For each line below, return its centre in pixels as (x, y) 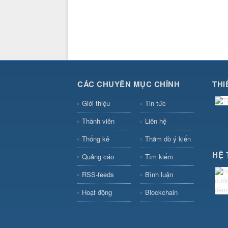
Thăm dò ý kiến (168, 138)
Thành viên (98, 121)
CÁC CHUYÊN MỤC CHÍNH (129, 84)
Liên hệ (155, 121)
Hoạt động (97, 192)
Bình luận (159, 174)
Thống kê (96, 138)
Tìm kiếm (159, 156)
